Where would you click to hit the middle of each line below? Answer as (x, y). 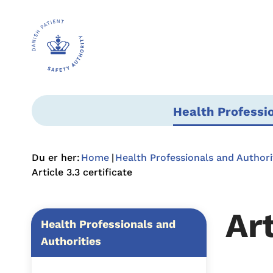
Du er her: (56, 158)
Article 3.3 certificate (82, 172)
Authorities (71, 241)
